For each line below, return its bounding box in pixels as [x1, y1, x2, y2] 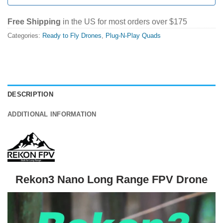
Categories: [7, 32, 42, 40]
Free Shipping [7, 17, 61, 26]
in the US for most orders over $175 [61, 17, 187, 26]
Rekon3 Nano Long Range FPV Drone [15, 173, 208, 186]
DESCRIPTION [7, 90, 53, 98]
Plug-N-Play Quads [106, 32, 161, 40]
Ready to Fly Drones [42, 32, 102, 40]
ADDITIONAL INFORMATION [7, 110, 97, 118]
